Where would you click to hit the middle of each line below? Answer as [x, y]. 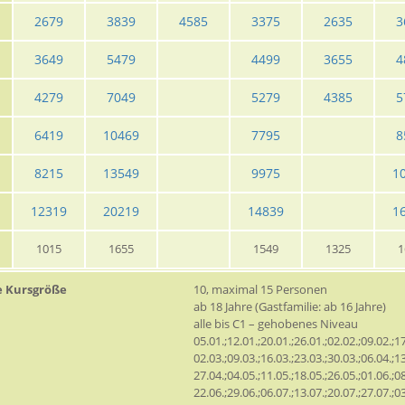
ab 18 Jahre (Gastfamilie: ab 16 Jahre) [290, 307]
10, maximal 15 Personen [260, 290]
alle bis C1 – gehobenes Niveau [276, 324]
